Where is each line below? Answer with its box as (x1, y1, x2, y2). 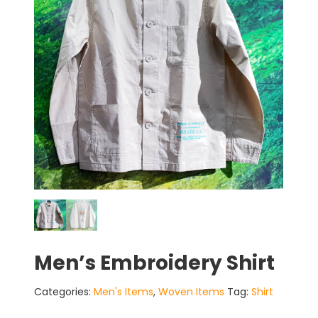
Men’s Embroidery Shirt (34, 249, 275, 277)
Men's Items (94, 285, 154, 299)
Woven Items (158, 285, 225, 299)
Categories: (34, 285, 94, 299)
